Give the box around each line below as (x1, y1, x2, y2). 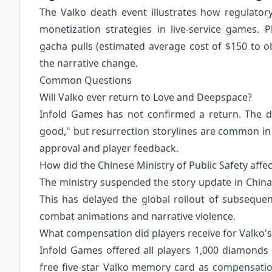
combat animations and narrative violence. (39, 209, 236, 223)
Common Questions (39, 73, 132, 87)
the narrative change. (39, 56, 138, 70)
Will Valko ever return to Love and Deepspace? (39, 90, 252, 104)
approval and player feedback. (39, 141, 178, 155)
